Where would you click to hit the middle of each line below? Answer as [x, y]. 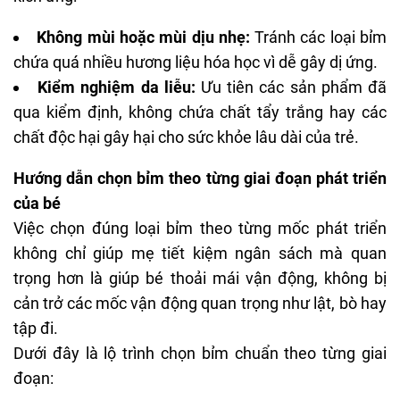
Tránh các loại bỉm [318, 37]
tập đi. [36, 328]
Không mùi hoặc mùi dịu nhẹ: [143, 37]
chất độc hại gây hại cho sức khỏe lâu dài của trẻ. [186, 137]
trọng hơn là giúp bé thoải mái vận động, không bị [200, 278]
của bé [37, 203]
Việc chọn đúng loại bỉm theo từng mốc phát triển [200, 228]
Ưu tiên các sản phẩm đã [291, 87]
